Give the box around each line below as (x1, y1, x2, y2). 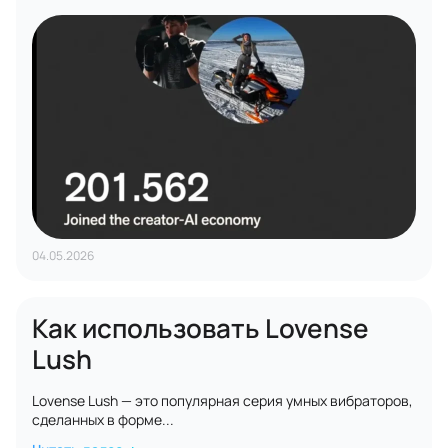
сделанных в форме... (32, 410, 174, 429)
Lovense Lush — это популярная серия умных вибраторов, (32, 391, 413, 410)
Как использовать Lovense (32, 310, 369, 346)
